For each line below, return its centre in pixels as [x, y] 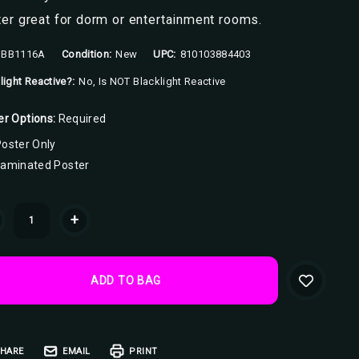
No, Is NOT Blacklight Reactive [152, 81]
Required [82, 119]
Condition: [87, 54]
